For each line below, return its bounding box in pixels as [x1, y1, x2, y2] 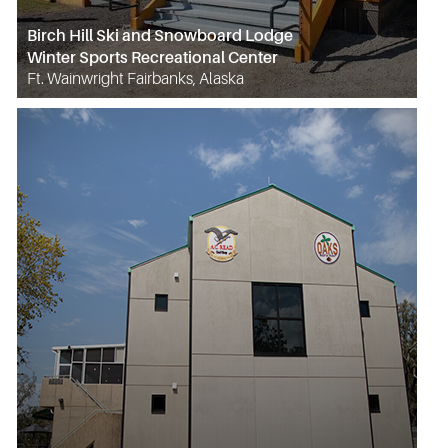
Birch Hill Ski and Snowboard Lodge [27, 25, 293, 45]
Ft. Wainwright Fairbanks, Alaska [27, 69, 244, 88]
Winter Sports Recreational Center [27, 47, 278, 67]
